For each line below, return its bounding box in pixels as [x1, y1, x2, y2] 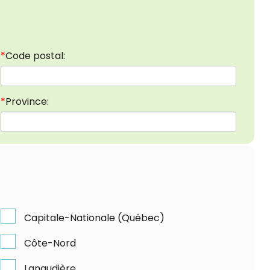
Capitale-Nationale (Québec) [24, 210, 165, 225]
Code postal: [5, 48, 66, 63]
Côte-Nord [24, 236, 77, 250]
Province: [5, 94, 49, 108]
